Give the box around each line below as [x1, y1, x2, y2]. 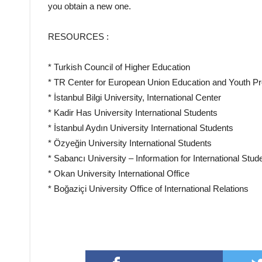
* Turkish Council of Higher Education [48, 61, 190, 72]
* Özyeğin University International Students [48, 137, 212, 148]
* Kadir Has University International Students [48, 107, 218, 118]
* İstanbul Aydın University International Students [48, 122, 233, 133]
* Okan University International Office [48, 168, 189, 178]
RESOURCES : [48, 31, 109, 42]
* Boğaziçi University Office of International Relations [48, 183, 249, 194]
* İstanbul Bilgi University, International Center [48, 92, 221, 102]
